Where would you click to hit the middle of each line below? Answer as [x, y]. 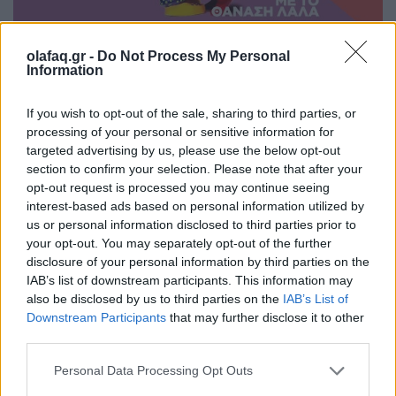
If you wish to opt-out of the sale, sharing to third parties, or [191, 113]
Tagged [184, 269]
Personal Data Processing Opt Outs [153, 370]
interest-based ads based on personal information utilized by [195, 206]
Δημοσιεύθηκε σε [58, 269]
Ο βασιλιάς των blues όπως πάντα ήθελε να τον [181, 97]
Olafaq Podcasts [332, 269]
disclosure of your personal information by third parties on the [198, 261]
